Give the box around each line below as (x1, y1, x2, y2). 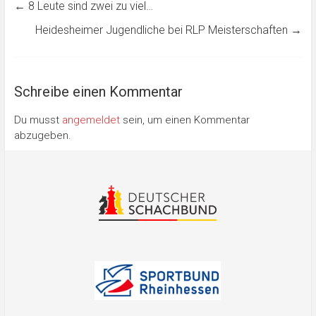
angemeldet (61, 113, 120, 126)
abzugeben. (13, 128, 71, 142)
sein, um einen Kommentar (119, 113, 250, 126)
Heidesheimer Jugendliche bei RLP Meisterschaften (35, 23, 291, 37)
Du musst (13, 113, 62, 126)
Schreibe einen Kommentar (13, 83, 183, 100)
